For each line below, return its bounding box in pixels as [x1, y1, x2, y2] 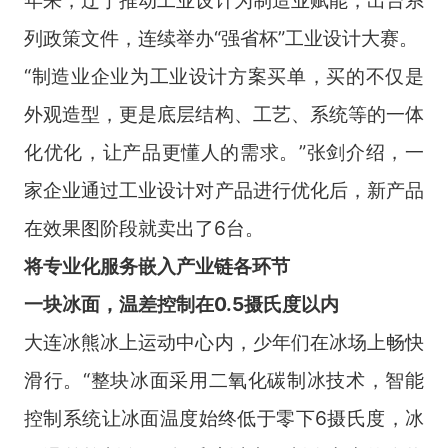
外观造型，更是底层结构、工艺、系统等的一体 [23, 101, 425, 126]
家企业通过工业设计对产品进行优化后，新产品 [23, 177, 425, 202]
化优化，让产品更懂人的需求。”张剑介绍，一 [23, 139, 425, 164]
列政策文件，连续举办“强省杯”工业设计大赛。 [23, 25, 418, 50]
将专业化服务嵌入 [23, 253, 176, 278]
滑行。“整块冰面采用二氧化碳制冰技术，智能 [23, 367, 425, 392]
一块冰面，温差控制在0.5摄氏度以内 [23, 291, 339, 316]
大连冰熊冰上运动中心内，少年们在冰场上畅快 [23, 329, 425, 354]
